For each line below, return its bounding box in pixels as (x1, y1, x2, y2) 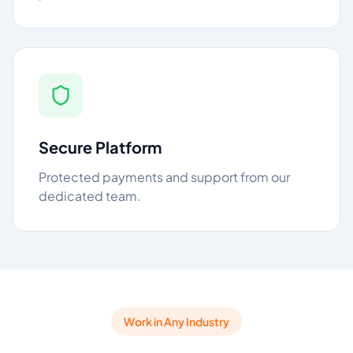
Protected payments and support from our (39, 169, 290, 185)
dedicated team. (39, 188, 141, 204)
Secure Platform (39, 137, 162, 157)
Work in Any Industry (124, 314, 229, 329)
